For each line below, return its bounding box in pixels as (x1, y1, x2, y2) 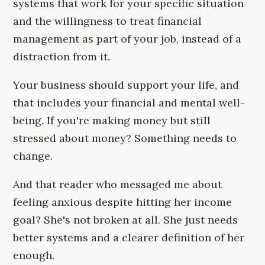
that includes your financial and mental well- (13, 96, 245, 109)
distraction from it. (13, 50, 110, 63)
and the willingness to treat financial (13, 14, 202, 28)
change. (13, 149, 53, 163)
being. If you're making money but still (13, 114, 211, 127)
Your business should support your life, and (13, 78, 239, 92)
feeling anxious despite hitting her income (13, 195, 232, 209)
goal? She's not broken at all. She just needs (13, 213, 238, 227)
